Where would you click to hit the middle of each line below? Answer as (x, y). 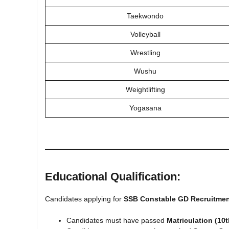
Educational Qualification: (113, 177)
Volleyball (145, 34)
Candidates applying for (84, 199)
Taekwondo (145, 16)
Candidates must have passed (117, 220)
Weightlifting (145, 89)
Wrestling (145, 53)
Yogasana (145, 108)
